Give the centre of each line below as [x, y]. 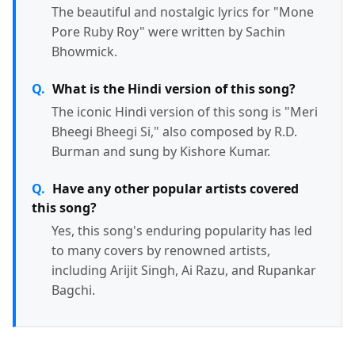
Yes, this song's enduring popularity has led [182, 230]
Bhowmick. [84, 51]
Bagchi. [73, 290]
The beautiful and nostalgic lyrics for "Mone [183, 11]
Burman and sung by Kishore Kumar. [161, 151]
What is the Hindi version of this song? [174, 88]
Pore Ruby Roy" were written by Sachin [168, 31]
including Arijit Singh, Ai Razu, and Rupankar [184, 270]
